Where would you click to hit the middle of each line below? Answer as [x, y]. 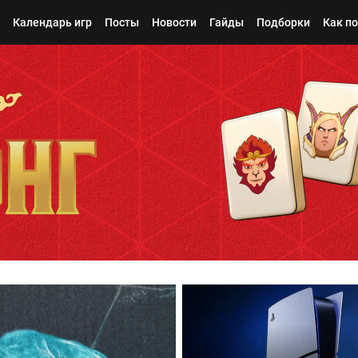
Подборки [283, 22]
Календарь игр [52, 22]
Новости [174, 22]
